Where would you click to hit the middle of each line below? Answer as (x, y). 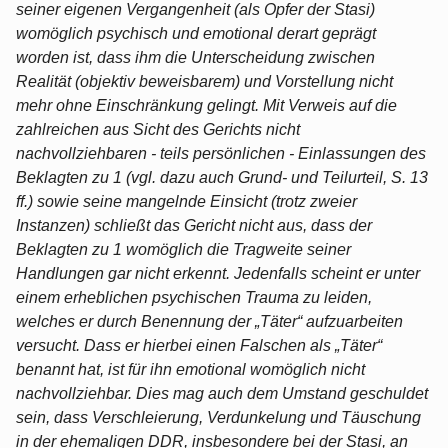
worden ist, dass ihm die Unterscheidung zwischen (195, 57)
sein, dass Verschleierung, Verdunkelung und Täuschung (218, 417)
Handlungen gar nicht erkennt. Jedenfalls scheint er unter (218, 273)
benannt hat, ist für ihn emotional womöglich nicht (190, 369)
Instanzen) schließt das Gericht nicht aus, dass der (194, 225)
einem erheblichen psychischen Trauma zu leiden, (194, 297)
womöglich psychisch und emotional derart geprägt (196, 33)
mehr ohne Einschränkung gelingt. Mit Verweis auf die (206, 105)
